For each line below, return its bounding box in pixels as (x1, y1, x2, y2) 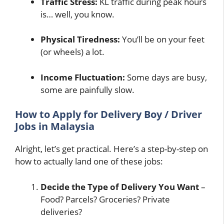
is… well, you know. (40, 8, 114, 20)
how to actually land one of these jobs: (15, 155, 163, 167)
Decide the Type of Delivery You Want (40, 180, 199, 192)
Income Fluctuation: (40, 71, 125, 83)
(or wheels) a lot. (40, 46, 104, 58)
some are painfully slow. (40, 83, 134, 95)
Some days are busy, (125, 71, 207, 83)
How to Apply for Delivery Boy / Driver (15, 107, 202, 121)
